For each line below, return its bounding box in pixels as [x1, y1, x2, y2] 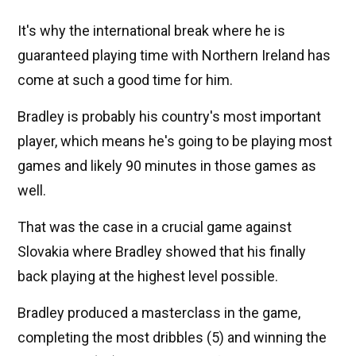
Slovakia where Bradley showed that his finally [17, 243, 306, 261]
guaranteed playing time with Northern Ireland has [17, 47, 331, 64]
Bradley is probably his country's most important [17, 108, 321, 126]
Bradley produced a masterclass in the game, [17, 304, 300, 322]
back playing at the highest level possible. [17, 268, 278, 285]
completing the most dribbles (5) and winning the [17, 329, 327, 346]
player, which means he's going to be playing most [17, 133, 332, 150]
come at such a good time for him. [17, 72, 233, 89]
